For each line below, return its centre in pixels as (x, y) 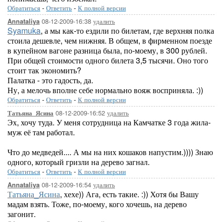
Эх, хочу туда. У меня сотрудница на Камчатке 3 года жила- (109, 122)
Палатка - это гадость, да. (50, 80)
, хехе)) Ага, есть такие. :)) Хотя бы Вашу (129, 194)
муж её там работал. (41, 132)
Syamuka (24, 30)
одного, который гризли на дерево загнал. (79, 162)
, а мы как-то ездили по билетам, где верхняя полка (127, 30)
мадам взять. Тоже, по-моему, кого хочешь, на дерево (97, 204)
